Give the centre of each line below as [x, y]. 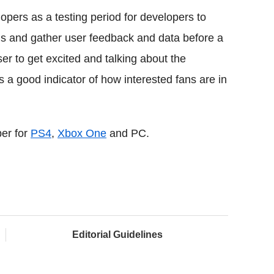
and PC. [128, 133]
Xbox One [82, 133]
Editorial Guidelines [117, 234]
